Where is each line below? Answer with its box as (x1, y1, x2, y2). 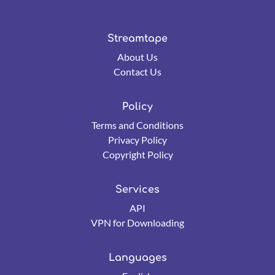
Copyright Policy (102, 149, 173, 160)
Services (115, 184, 160, 195)
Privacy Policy (108, 134, 167, 145)
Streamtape (107, 33, 168, 44)
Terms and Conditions (91, 119, 184, 131)
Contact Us (114, 66, 161, 77)
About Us (117, 51, 158, 63)
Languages (108, 252, 167, 263)
